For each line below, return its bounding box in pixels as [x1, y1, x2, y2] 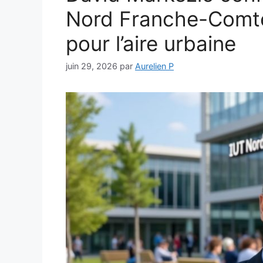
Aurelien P [135, 60, 174, 71]
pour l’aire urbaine [66, 31, 236, 56]
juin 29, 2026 [66, 60, 117, 71]
